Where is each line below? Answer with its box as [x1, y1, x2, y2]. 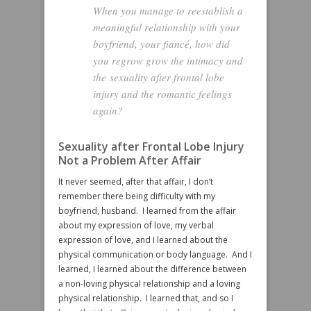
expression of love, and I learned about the [58, 234, 228, 246]
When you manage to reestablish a [93, 3, 243, 17]
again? [93, 103, 123, 117]
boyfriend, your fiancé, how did [93, 37, 230, 51]
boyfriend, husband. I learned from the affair [58, 205, 236, 217]
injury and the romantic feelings [93, 87, 232, 101]
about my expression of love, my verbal [58, 219, 214, 231]
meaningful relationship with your [93, 20, 240, 34]
